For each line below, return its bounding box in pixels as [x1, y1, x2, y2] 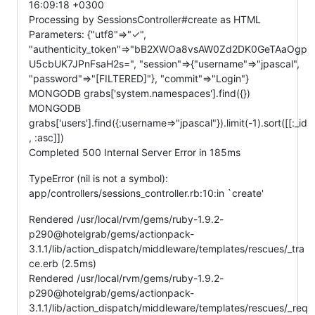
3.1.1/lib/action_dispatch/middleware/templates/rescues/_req [29, 302, 308, 314]
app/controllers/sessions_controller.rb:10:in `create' [29, 187, 264, 199]
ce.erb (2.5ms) [29, 257, 96, 269]
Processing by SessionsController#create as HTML [29, 13, 261, 25]
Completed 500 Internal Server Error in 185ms [29, 146, 240, 158]
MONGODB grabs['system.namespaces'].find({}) [29, 87, 250, 99]
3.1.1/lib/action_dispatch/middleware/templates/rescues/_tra [29, 243, 304, 255]
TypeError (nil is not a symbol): [29, 172, 168, 184]
